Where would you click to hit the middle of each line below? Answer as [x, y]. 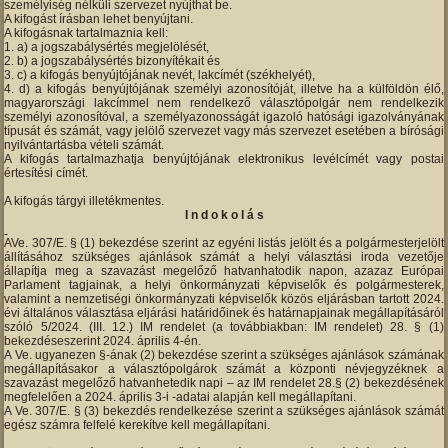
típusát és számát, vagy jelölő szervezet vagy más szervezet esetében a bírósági [224, 131]
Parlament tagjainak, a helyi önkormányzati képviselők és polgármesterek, [224, 285]
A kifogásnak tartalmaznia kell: [86, 33]
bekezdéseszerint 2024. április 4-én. [103, 341]
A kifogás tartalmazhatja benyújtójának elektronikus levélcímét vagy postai [224, 159]
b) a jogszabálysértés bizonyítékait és [119, 61]
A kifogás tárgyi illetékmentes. [84, 201]
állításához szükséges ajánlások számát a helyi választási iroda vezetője [224, 257]
